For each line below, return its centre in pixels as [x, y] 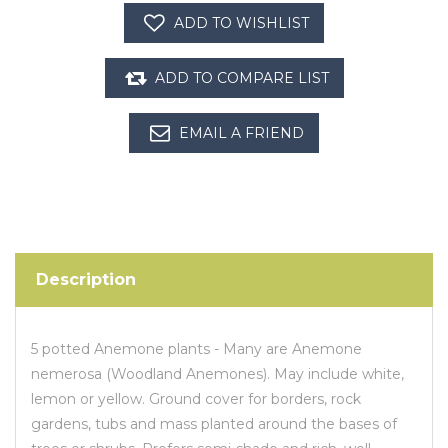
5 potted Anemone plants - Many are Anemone [196, 348]
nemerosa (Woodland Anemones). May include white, [217, 373]
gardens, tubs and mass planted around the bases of [214, 423]
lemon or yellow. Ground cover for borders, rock [196, 398]
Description [86, 279]
